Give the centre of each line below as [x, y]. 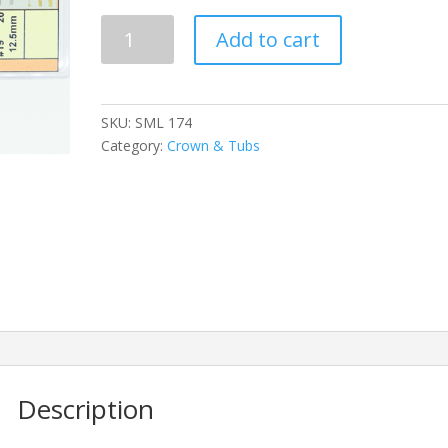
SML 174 [163, 123]
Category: [134, 146]
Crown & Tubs [213, 146]
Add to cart [267, 40]
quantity [126, 72]
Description [86, 409]
